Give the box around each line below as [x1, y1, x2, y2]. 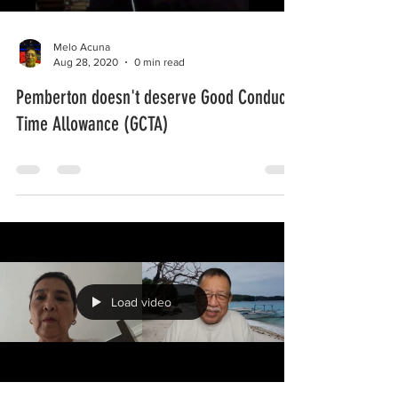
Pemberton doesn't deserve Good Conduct [16, 85, 291, 109]
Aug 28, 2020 [53, 55, 118, 68]
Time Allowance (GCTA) [16, 112, 169, 136]
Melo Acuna [53, 41, 110, 53]
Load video [111, 295, 171, 309]
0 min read [134, 55, 185, 68]
